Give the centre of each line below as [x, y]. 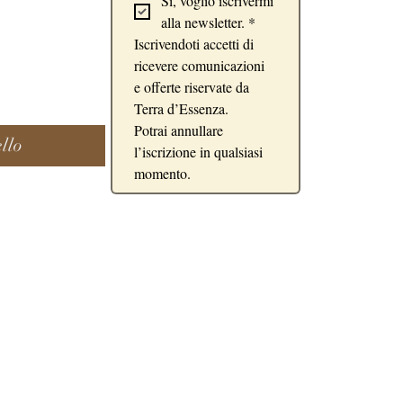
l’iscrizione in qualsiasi [198, 152]
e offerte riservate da [192, 87]
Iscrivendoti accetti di [194, 44]
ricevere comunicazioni [199, 65]
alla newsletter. [203, 22]
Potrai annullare [179, 130]
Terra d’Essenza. [181, 108]
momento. [162, 173]
